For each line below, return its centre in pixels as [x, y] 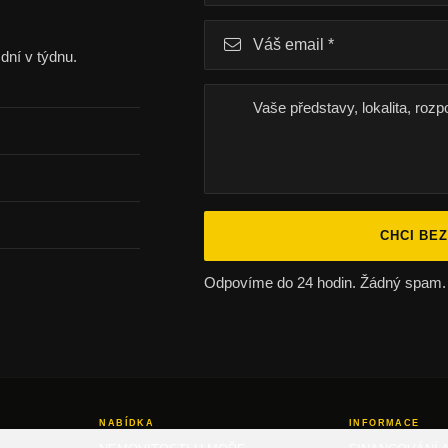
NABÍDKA [127, 423]
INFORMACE [384, 423]
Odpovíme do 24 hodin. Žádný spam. [325, 282]
